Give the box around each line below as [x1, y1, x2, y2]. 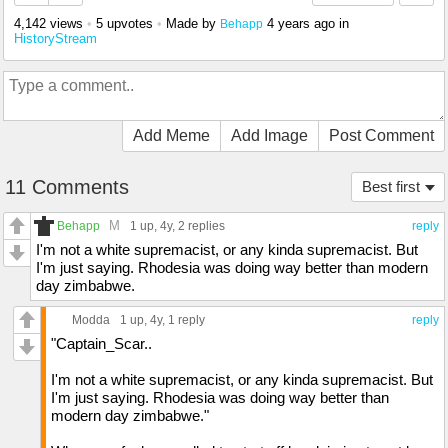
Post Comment [329, 127, 434, 145]
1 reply [168, 313, 205, 328]
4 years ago [267, 16, 335, 32]
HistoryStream [14, 31, 97, 47]
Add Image [231, 127, 308, 145]
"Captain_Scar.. [51, 335, 152, 353]
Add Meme [133, 127, 210, 145]
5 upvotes [96, 16, 153, 32]
